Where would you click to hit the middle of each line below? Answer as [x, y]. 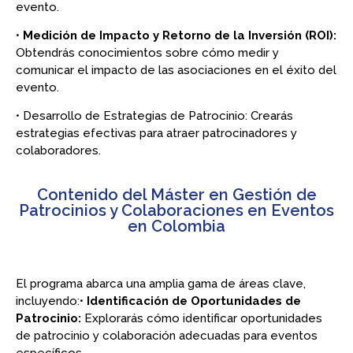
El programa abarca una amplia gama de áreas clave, [161, 283]
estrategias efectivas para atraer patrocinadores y [156, 134]
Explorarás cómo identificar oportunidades [203, 318]
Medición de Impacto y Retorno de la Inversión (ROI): [180, 35]
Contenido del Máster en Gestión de [176, 194]
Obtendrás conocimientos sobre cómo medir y [147, 52]
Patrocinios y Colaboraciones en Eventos [176, 210]
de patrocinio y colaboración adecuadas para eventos [167, 335]
